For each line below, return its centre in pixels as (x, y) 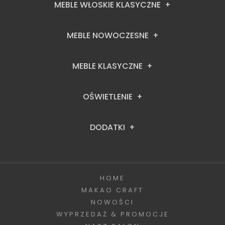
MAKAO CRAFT (113, 190)
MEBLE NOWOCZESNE (107, 35)
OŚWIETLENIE (107, 96)
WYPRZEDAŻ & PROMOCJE (113, 214)
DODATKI (107, 127)
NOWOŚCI (113, 202)
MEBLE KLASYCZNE (107, 66)
